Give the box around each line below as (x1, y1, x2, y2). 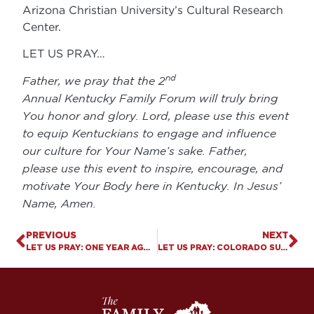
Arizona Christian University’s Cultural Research (22, 3, 284, 16)
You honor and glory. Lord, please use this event (22, 109, 289, 123)
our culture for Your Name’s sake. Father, (22, 144, 248, 158)
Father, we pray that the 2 (22, 74, 166, 88)
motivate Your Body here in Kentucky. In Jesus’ (22, 179, 282, 193)
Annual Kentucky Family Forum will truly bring (22, 91, 279, 105)
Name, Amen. (22, 196, 100, 210)
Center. (22, 20, 62, 33)
